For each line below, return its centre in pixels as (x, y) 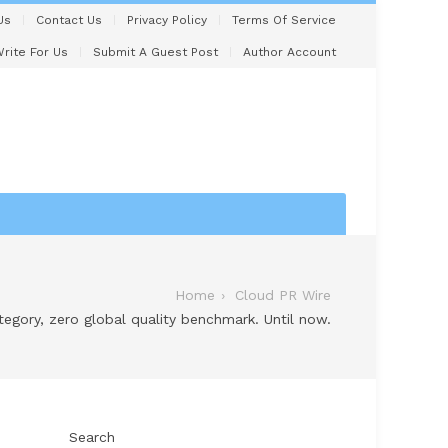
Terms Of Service (284, 20)
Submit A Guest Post (155, 52)
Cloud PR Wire (283, 294)
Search (92, 436)
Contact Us (69, 20)
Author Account (289, 52)
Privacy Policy (167, 20)
